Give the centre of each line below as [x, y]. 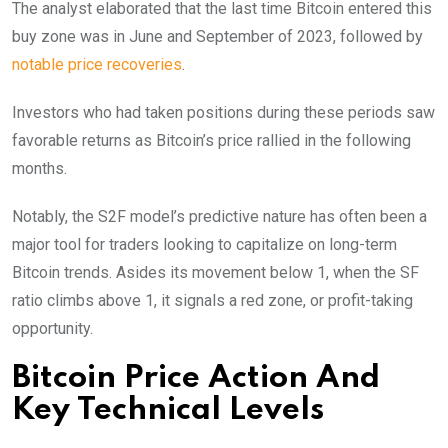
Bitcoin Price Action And [196, 378]
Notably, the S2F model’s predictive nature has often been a [219, 216]
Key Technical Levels [168, 410]
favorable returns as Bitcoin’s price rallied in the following [211, 140]
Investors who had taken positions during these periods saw [223, 112]
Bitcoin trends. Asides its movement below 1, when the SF [215, 272]
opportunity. [52, 328]
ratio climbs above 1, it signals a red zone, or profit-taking [212, 300]
